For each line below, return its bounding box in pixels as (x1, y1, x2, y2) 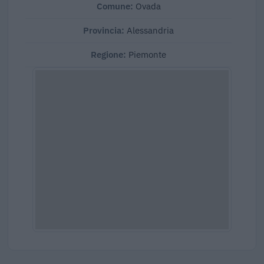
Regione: (91, 48, 128, 60)
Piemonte (128, 48, 166, 60)
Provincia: (83, 24, 127, 36)
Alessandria (127, 24, 174, 36)
